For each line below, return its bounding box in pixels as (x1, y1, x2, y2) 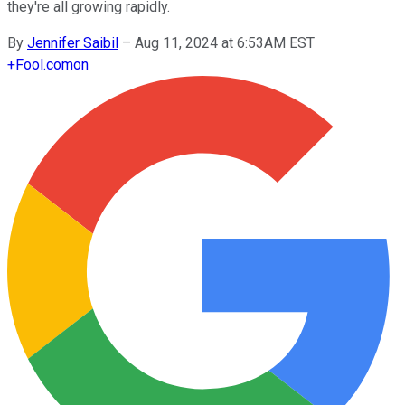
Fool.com (15, 55, 73, 73)
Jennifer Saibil (27, 33, 118, 52)
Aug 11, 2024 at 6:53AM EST (135, 33, 315, 52)
